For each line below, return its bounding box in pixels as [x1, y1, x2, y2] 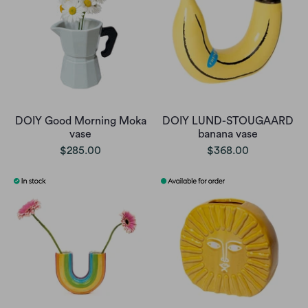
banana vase [197, 128, 258, 140]
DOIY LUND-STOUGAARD [162, 115, 294, 126]
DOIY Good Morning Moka [14, 115, 146, 126]
